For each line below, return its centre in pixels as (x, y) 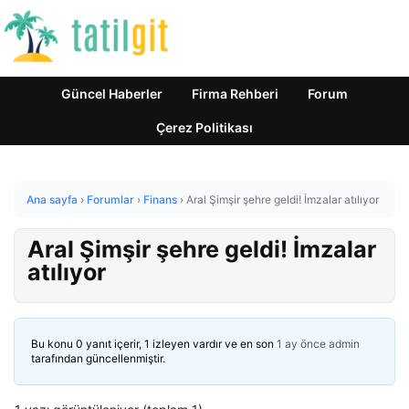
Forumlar (110, 199)
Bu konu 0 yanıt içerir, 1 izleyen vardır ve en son (154, 344)
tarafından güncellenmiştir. (98, 358)
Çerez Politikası (204, 127)
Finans (160, 199)
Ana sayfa (52, 199)
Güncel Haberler (112, 94)
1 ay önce (301, 344)
